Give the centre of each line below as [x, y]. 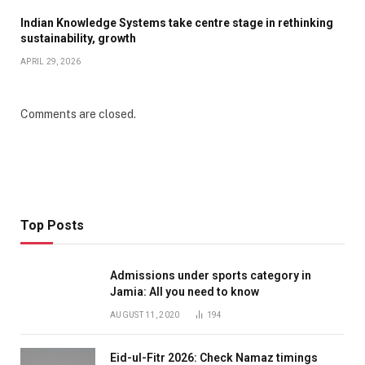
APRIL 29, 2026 [51, 61]
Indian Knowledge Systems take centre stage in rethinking [177, 22]
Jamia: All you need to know [185, 291]
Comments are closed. [78, 114]
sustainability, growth [78, 38]
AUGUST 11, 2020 [145, 314]
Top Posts [52, 225]
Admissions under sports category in [211, 275]
